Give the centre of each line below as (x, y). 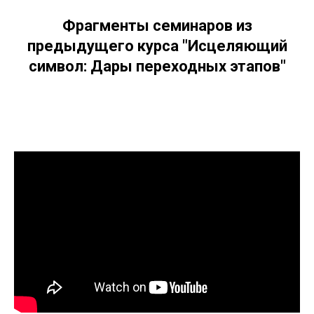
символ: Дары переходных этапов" (157, 66)
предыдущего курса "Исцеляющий (157, 46)
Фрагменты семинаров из (157, 25)
